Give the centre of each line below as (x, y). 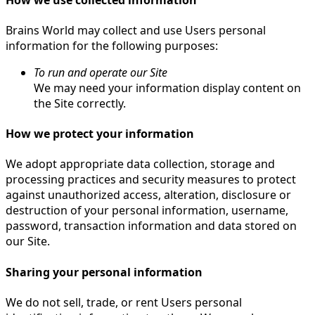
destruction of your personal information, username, (147, 211)
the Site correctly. (80, 103)
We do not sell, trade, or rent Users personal (124, 302)
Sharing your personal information (104, 272)
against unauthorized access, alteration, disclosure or (148, 195)
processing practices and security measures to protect (151, 180)
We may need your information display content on (167, 88)
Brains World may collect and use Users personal (136, 30)
